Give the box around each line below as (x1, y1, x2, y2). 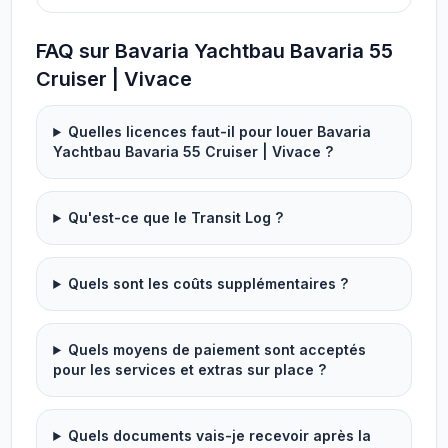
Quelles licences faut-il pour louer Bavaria (68, 123, 372, 140)
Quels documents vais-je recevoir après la (68, 427, 372, 444)
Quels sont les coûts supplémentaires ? (68, 275, 349, 292)
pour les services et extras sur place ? (53, 361, 327, 378)
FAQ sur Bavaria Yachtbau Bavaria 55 (36, 39, 394, 63)
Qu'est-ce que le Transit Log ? (68, 209, 284, 226)
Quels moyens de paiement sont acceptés (68, 341, 367, 358)
